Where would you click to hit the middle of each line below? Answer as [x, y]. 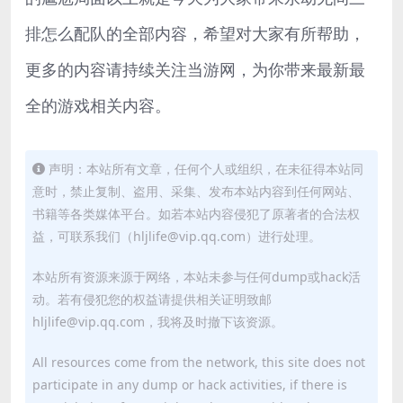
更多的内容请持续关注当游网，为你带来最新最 [195, 70]
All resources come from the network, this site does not [199, 363]
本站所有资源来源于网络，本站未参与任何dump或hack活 [197, 277]
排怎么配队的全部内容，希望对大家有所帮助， [195, 34]
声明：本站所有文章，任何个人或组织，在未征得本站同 [206, 169]
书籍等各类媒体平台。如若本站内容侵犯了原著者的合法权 [196, 214]
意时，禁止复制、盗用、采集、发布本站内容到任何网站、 [196, 192]
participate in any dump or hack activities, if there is [190, 385]
